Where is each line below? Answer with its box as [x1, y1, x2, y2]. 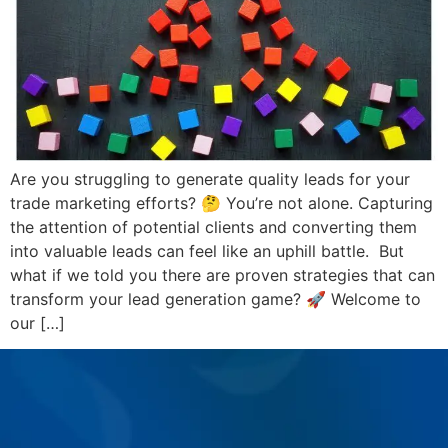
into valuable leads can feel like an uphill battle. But [10, 240, 404, 261]
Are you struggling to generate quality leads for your [10, 168, 410, 189]
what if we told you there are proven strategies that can [10, 264, 435, 285]
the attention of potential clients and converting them [10, 216, 417, 237]
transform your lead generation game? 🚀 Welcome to [10, 288, 421, 309]
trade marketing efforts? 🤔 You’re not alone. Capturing [10, 192, 433, 213]
